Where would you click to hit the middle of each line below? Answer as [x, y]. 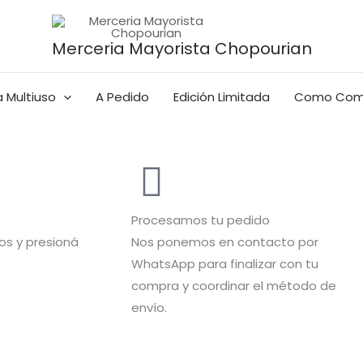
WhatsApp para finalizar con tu [225, 263]
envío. [149, 307]
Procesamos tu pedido [201, 220]
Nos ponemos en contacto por [225, 241]
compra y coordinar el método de [234, 285]
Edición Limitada [221, 97]
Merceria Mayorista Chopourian [181, 48]
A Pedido [122, 97]
